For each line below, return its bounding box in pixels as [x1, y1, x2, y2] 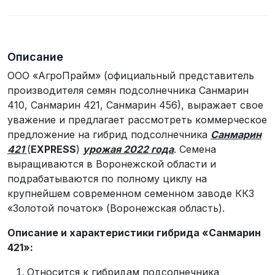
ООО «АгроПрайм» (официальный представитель [7, 69, 254, 82]
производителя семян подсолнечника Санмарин [7, 83, 249, 96]
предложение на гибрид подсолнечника [7, 128, 211, 141]
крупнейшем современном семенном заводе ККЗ [7, 187, 254, 199]
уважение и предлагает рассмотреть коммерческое [7, 113, 267, 126]
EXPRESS [31, 142, 76, 155]
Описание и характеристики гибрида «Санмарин [7, 226, 261, 239]
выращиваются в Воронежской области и [7, 157, 216, 170]
